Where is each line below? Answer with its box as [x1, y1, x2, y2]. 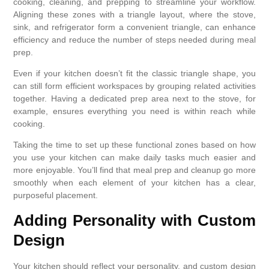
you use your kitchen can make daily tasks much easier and [13, 153, 256, 163]
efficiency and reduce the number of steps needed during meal [13, 34, 256, 44]
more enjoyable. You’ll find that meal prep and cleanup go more [13, 165, 256, 175]
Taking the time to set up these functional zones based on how [13, 140, 256, 150]
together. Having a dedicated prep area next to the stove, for [13, 93, 256, 103]
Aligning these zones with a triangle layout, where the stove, [13, 9, 256, 19]
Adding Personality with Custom [13, 211, 256, 229]
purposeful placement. [13, 190, 98, 201]
